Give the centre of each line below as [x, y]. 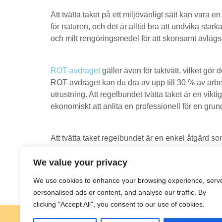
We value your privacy [80, 163]
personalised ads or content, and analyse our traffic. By [120, 192]
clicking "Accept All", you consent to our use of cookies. [119, 204]
